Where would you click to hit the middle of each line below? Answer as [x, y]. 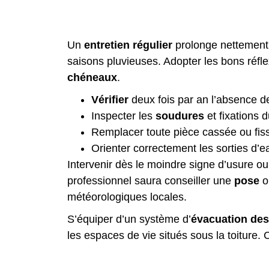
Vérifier [110, 100]
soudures [180, 116]
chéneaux [92, 77]
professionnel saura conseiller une [151, 181]
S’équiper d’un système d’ [129, 219]
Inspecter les [123, 116]
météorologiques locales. [127, 197]
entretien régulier [128, 45]
